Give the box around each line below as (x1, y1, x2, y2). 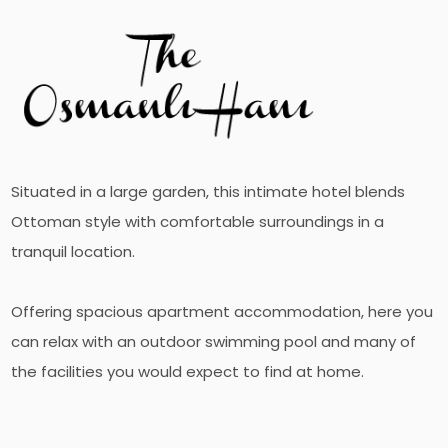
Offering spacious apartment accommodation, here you (11, 301, 434, 323)
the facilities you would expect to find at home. (11, 361, 365, 383)
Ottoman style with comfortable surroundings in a (11, 211, 385, 233)
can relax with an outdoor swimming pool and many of (11, 331, 417, 353)
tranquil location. (11, 241, 136, 263)
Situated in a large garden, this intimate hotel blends (11, 181, 406, 203)
